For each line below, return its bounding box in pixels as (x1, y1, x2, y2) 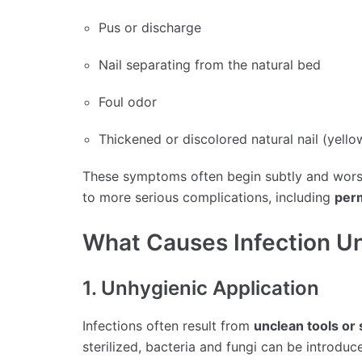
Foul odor (99, 93, 157, 110)
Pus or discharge (99, 19, 201, 36)
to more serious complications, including (82, 188, 335, 205)
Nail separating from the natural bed (99, 56, 321, 73)
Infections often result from (82, 317, 254, 334)
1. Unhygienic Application (82, 276, 319, 300)
